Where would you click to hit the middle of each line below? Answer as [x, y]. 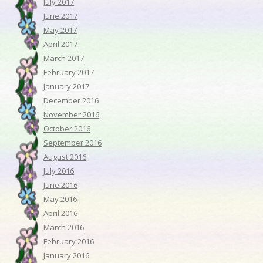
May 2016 [60, 199]
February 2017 [69, 73]
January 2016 [66, 256]
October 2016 [67, 129]
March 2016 [64, 227]
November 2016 [71, 115]
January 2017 [66, 87]
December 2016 [71, 101]
